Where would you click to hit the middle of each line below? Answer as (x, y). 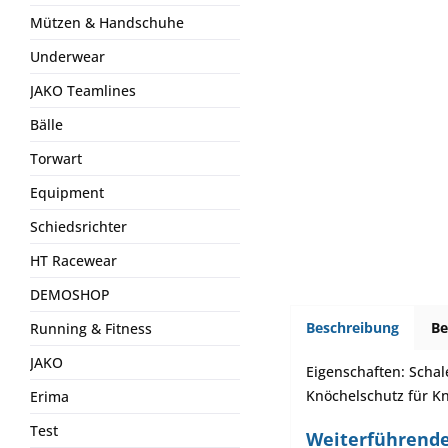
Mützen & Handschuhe (107, 22)
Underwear (67, 56)
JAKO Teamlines (83, 90)
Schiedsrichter (78, 226)
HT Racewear (73, 260)
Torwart (56, 158)
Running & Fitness (91, 328)
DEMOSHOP (70, 294)
